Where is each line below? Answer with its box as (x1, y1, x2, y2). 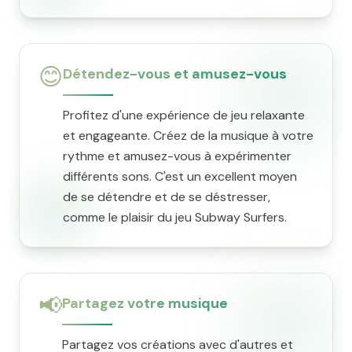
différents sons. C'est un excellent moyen (63, 168, 297, 185)
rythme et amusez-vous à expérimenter (63, 148, 291, 164)
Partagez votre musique (62, 294, 228, 313)
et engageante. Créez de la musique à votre (63, 127, 313, 144)
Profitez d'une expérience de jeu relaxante (63, 107, 305, 123)
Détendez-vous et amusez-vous (63, 64, 287, 83)
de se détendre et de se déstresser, (63, 189, 270, 205)
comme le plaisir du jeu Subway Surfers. (63, 209, 287, 225)
